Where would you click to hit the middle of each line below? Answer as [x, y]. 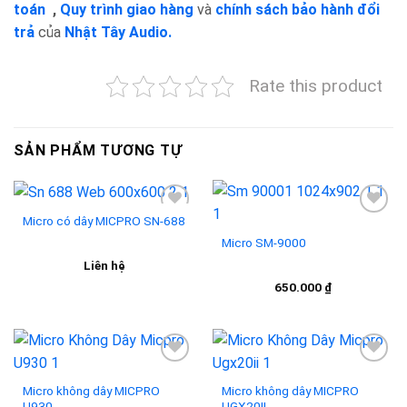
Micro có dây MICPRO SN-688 [104, 220]
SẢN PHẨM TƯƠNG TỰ [98, 150]
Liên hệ [104, 266]
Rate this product [316, 85]
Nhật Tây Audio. [118, 32]
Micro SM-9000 [263, 242]
